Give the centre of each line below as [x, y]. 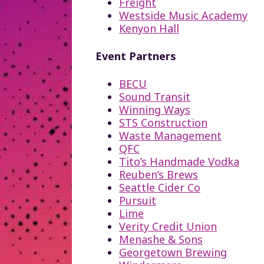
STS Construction [163, 122]
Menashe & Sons [161, 239]
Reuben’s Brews [159, 174]
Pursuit [138, 200]
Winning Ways [155, 109]
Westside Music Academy [183, 15]
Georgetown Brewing [173, 252]
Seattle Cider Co [160, 187]
